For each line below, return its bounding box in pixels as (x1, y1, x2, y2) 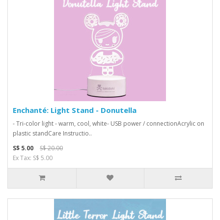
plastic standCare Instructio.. (13, 129, 92, 137)
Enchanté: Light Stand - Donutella (13, 105, 137, 115)
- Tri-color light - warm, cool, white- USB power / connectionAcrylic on (13, 119, 204, 128)
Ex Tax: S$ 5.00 (13, 154, 53, 162)
